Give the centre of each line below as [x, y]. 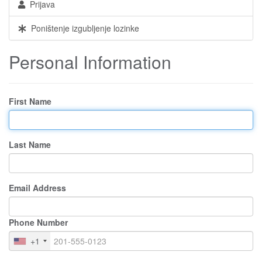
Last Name [30, 144]
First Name [30, 101]
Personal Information [90, 62]
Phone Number [38, 222]
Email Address [37, 188]
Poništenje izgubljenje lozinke [83, 28]
